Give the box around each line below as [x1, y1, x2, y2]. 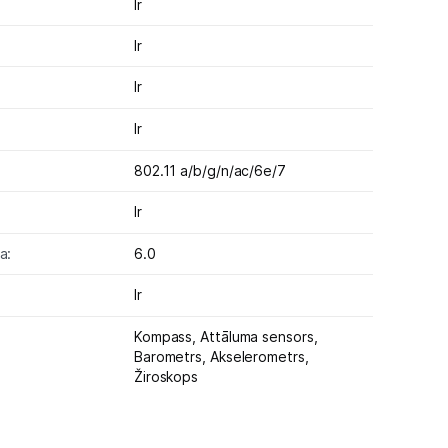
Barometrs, [133, 348, 210, 366]
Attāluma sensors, [200, 328, 318, 346]
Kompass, [133, 328, 201, 346]
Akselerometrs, [209, 348, 309, 366]
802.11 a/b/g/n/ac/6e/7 [133, 161, 286, 179]
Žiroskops [133, 368, 199, 386]
